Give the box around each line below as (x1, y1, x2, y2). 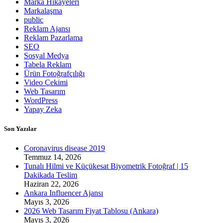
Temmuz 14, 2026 (24, 152, 81, 161)
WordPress (24, 96, 58, 105)
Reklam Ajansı (24, 24, 70, 33)
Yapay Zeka (24, 105, 62, 113)
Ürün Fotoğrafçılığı (24, 69, 85, 78)
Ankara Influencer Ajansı (24, 188, 103, 197)
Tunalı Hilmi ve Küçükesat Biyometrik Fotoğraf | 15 (24, 161, 188, 170)
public (24, 15, 43, 24)
